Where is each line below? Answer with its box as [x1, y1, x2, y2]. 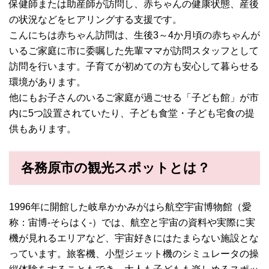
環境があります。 [9, 77, 86, 88]
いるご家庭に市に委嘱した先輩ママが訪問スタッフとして [9, 46, 259, 56]
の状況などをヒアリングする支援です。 [9, 14, 182, 25]
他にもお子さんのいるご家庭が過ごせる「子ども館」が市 [9, 92, 259, 103]
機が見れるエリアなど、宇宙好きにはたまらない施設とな [9, 233, 259, 244]
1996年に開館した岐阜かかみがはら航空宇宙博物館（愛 [9, 202, 252, 213]
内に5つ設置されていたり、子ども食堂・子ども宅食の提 [9, 108, 255, 119]
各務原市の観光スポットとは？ [21, 160, 210, 176]
